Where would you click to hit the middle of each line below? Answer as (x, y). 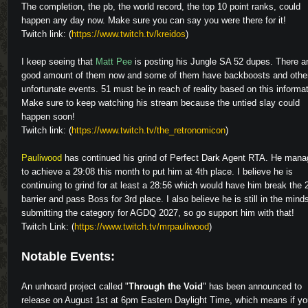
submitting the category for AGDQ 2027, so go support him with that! (158, 213)
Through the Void (166, 286)
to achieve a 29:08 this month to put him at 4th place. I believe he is (157, 172)
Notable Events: (68, 256)
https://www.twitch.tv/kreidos (129, 34)
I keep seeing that (58, 62)
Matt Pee (114, 62)
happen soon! (48, 117)
